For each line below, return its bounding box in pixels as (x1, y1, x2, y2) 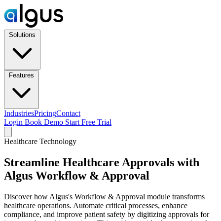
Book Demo (25, 118, 65, 126)
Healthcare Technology (4, 137, 76, 146)
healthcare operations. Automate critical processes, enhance (4, 201, 187, 210)
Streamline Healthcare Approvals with (4, 155, 199, 169)
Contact (56, 109, 80, 117)
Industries (4, 109, 34, 117)
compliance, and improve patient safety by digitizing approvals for (4, 210, 209, 219)
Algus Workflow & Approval (4, 169, 149, 182)
